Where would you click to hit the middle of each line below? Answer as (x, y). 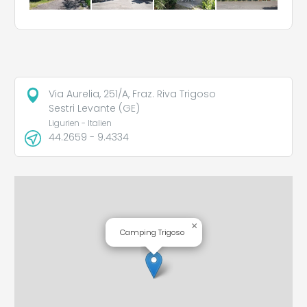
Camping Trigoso (152, 232)
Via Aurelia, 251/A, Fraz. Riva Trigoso (132, 94)
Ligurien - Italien (80, 123)
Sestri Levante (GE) (94, 108)
